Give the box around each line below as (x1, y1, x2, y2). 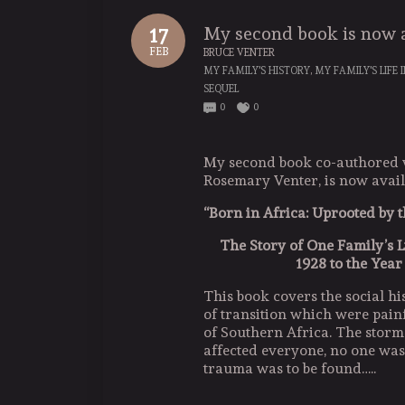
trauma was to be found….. (203, 359, 376, 377)
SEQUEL (203, 82, 239, 95)
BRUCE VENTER (203, 46, 275, 59)
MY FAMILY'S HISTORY (203, 64, 310, 77)
